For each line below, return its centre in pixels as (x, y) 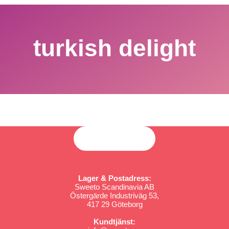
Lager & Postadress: (114, 178)
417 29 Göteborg (114, 204)
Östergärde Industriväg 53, (114, 195)
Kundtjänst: (114, 221)
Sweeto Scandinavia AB (114, 187)
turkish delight (114, 48)
